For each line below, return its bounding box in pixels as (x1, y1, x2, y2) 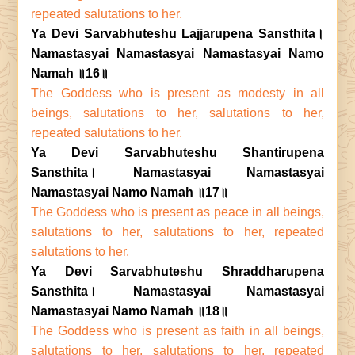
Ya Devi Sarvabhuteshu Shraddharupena (31, 265, 324, 278)
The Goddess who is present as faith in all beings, (31, 324, 324, 338)
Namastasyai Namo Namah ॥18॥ (31, 304, 228, 318)
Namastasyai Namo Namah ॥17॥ (31, 185, 228, 199)
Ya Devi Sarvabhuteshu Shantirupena (31, 146, 324, 159)
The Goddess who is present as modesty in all (31, 86, 324, 100)
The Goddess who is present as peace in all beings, (31, 205, 324, 219)
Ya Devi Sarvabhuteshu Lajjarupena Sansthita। (31, 27, 324, 40)
